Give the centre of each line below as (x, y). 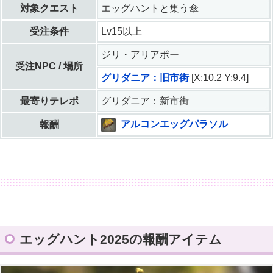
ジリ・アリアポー (140, 55)
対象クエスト (49, 9)
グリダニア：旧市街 (145, 78)
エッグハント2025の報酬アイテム (121, 239)
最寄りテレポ (49, 101)
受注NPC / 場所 (49, 66)
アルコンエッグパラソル (174, 124)
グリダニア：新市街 (145, 101)
